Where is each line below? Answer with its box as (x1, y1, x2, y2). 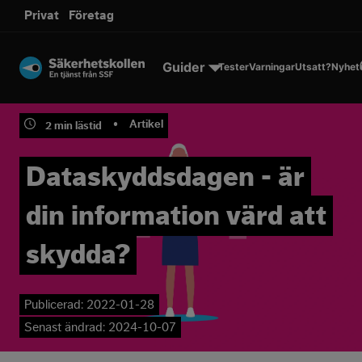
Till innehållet (140, 16, 222, 32)
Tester (218, 61, 249, 73)
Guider (162, 59, 205, 75)
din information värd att (26, 202, 326, 229)
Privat (24, 9, 59, 22)
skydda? (26, 241, 130, 268)
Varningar (249, 61, 295, 73)
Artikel (129, 119, 163, 130)
